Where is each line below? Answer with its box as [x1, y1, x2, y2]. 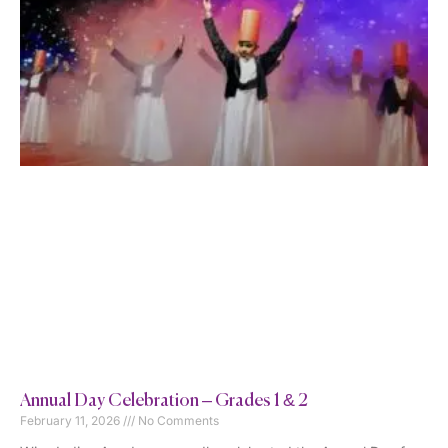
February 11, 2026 [20, 413, 123, 429]
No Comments [135, 413, 219, 429]
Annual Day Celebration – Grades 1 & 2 [20, 392, 308, 411]
